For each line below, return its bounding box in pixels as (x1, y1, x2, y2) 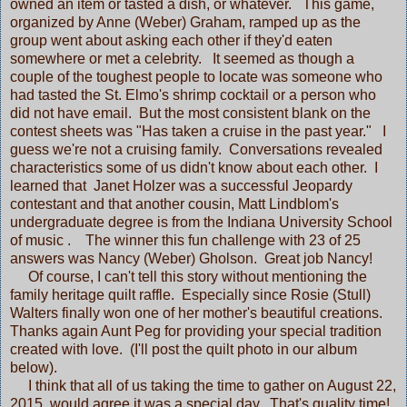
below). (10, 359, 57, 375)
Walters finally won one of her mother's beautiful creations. (10, 304, 382, 321)
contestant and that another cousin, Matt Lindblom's (10, 195, 339, 212)
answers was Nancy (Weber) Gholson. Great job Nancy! (10, 250, 380, 266)
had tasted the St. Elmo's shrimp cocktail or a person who (10, 86, 376, 103)
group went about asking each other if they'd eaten (10, 32, 333, 48)
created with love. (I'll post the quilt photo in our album (10, 341, 357, 357)
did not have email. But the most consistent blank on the (10, 104, 371, 121)
